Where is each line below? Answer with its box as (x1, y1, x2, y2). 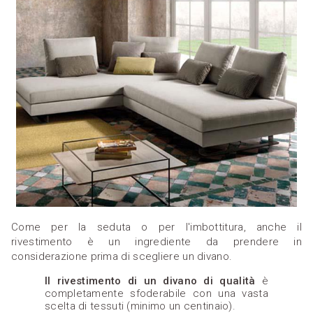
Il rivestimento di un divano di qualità (45, 275, 256, 288)
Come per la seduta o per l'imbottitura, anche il (11, 221, 302, 234)
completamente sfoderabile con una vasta (45, 287, 268, 300)
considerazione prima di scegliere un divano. (11, 250, 233, 263)
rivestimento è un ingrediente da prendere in (11, 235, 302, 249)
